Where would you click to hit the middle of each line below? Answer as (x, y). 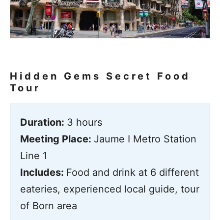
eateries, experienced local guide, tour (110, 189)
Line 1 (34, 155)
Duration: (43, 122)
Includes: (43, 172)
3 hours (84, 122)
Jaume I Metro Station (145, 139)
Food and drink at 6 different (133, 172)
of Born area (49, 206)
